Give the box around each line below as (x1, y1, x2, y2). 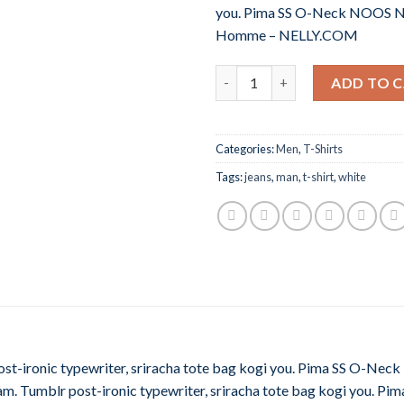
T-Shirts (303, 141, 343, 156)
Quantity (215, 66, 272, 82)
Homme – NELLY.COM (216, 25, 358, 43)
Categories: (216, 141, 276, 156)
